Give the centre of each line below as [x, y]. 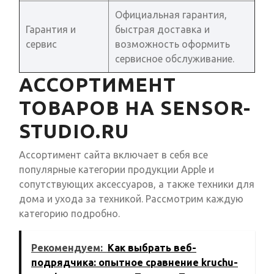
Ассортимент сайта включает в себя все [113, 155]
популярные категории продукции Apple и [117, 170]
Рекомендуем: [67, 248]
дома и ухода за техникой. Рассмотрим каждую [131, 199]
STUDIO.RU [74, 131]
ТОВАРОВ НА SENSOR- [135, 108]
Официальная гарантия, [171, 15]
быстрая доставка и [162, 30]
